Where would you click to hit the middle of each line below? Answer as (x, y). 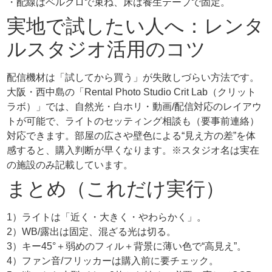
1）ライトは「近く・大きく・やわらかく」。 (107, 217)
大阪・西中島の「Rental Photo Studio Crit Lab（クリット (132, 92)
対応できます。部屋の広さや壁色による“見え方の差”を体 (131, 135)
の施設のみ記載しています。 (70, 165)
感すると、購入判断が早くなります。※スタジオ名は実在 (133, 150)
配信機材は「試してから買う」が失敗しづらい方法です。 (133, 77)
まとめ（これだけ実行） (116, 189)
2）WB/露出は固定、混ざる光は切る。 (92, 231)
